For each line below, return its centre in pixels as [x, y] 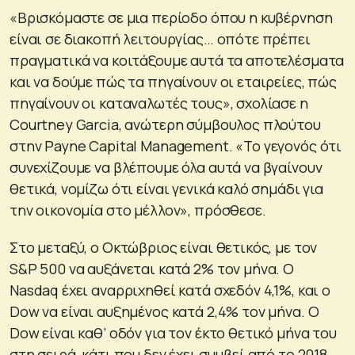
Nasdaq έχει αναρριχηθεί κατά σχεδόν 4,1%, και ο [170, 290]
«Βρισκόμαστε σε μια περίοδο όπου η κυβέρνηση [171, 17]
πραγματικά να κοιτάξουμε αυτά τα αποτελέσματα [177, 60]
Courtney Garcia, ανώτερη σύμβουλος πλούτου [165, 124]
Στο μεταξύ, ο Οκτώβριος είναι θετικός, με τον [164, 247]
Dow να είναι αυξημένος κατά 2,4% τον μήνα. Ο [164, 311]
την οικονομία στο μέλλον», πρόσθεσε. [138, 210]
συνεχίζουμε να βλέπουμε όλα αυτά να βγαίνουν [166, 167]
